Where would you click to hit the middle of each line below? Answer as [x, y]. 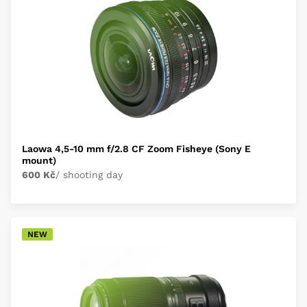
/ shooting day [89, 175]
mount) [39, 160]
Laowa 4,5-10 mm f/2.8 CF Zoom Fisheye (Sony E [136, 149]
